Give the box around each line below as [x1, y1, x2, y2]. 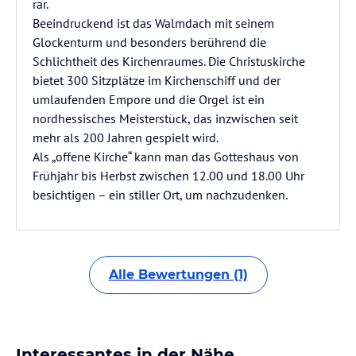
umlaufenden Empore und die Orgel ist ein [33, 91, 265, 107]
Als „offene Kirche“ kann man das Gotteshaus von [33, 149, 299, 164]
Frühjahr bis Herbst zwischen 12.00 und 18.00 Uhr [33, 168, 304, 184]
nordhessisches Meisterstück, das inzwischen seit [33, 110, 298, 126]
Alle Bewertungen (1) [108, 267, 248, 282]
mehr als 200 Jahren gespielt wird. [33, 130, 219, 145]
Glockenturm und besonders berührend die [33, 34, 266, 50]
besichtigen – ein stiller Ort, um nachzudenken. [33, 187, 288, 203]
